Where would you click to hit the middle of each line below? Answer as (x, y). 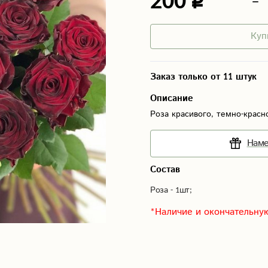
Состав (165, 170)
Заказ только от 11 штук (203, 77)
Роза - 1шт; (171, 190)
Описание (172, 98)
